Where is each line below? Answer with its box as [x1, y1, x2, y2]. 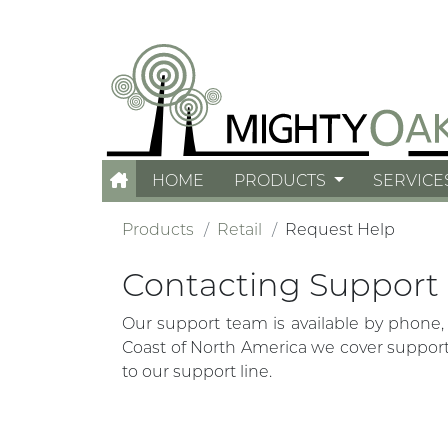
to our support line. [122, 362, 272, 381]
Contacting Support [122, 265, 439, 304]
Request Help [285, 220, 395, 239]
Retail [217, 220, 262, 239]
